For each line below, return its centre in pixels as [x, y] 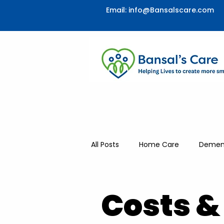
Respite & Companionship [156, 184]
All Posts [105, 144]
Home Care [159, 144]
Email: [117, 10]
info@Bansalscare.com [171, 10]
